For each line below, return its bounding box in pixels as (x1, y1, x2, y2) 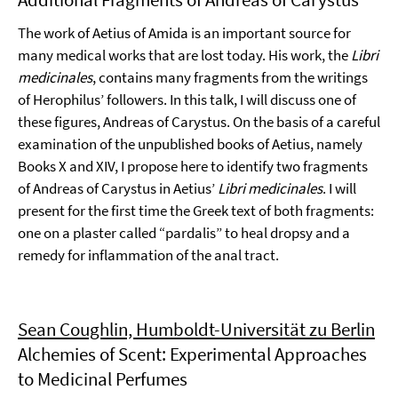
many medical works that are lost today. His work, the (18, 45, 351, 65)
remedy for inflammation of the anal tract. (18, 245, 279, 265)
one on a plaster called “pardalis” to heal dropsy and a (18, 223, 350, 243)
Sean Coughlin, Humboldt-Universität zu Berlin (18, 317, 375, 341)
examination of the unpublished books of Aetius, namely (18, 134, 362, 154)
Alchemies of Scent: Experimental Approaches (18, 342, 367, 366)
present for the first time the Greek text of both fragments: (18, 201, 374, 220)
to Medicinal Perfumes (18, 367, 187, 391)
